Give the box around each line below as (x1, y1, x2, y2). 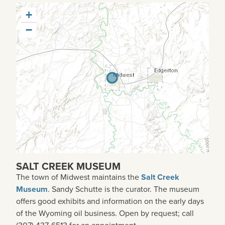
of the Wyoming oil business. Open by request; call (16, 207, 194, 219)
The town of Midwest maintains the (16, 171, 141, 183)
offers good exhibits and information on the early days (16, 195, 204, 207)
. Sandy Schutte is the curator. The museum (48, 183, 199, 195)
